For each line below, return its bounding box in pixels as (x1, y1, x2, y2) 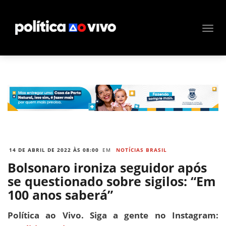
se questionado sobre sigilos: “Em (8, 173, 216, 190)
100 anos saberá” (8, 186, 113, 204)
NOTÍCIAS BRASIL (116, 146, 167, 154)
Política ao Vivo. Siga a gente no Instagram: (8, 209, 218, 221)
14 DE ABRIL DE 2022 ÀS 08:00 (9, 146, 99, 154)
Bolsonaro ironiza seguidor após (8, 159, 207, 177)
